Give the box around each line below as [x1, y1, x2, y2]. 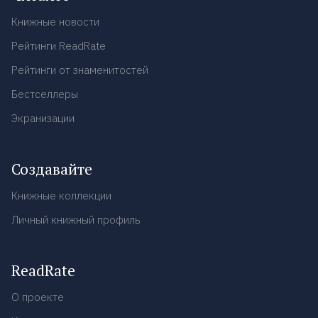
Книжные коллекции [11, 188, 111, 202]
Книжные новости [11, 14, 99, 28]
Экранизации [11, 111, 75, 125]
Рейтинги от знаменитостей [11, 62, 148, 77]
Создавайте [11, 158, 92, 179]
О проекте [11, 290, 64, 304]
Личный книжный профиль [11, 212, 141, 226]
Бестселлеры [11, 87, 78, 101]
